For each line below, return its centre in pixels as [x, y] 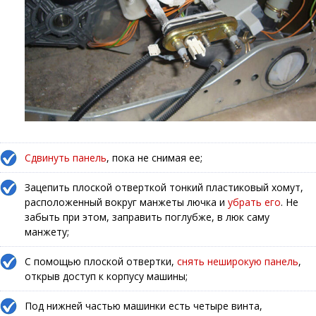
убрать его [254, 202]
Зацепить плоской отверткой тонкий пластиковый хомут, [164, 188]
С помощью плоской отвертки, [101, 262]
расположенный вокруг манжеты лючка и [126, 202]
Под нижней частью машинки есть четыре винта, [144, 306]
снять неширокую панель [238, 262]
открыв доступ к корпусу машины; [106, 276]
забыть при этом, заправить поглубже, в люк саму [147, 217]
